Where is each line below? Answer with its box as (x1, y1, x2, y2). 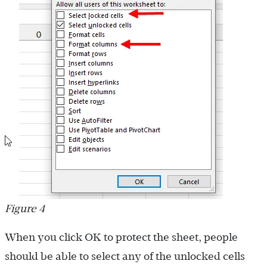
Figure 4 (5, 203, 45, 215)
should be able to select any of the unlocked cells (5, 250, 245, 263)
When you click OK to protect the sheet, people (5, 231, 238, 244)
